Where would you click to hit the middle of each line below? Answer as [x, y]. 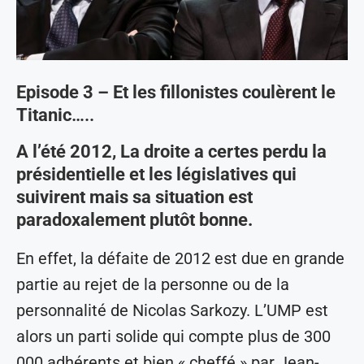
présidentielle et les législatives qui [156, 175]
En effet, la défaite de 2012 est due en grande [180, 259]
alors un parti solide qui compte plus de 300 [173, 337]
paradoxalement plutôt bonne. [134, 220]
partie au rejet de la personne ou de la [153, 285]
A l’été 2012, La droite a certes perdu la [171, 152]
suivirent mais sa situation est [134, 197]
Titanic [44, 115]
